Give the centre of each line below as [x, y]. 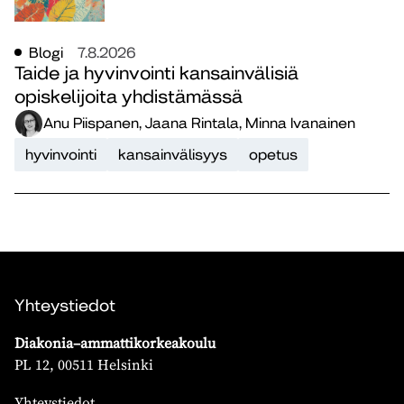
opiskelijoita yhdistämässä [129, 96]
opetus [273, 154]
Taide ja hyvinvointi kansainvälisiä [156, 73]
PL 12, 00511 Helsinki [84, 364]
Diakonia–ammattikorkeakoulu [119, 342]
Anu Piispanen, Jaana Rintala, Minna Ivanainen [199, 124]
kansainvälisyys [173, 154]
